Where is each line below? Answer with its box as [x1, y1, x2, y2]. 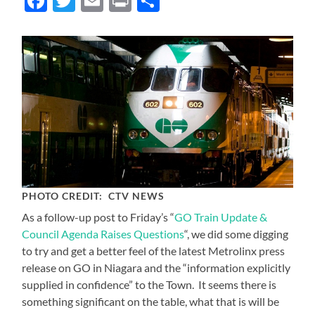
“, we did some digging [184, 226, 289, 240]
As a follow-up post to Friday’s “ [22, 210, 175, 224]
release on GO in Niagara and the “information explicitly [22, 260, 291, 274]
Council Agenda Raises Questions [22, 226, 185, 240]
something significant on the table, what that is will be [22, 294, 280, 308]
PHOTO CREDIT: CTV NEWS [22, 189, 165, 202]
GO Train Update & [174, 210, 268, 224]
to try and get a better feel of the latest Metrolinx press [22, 243, 285, 257]
